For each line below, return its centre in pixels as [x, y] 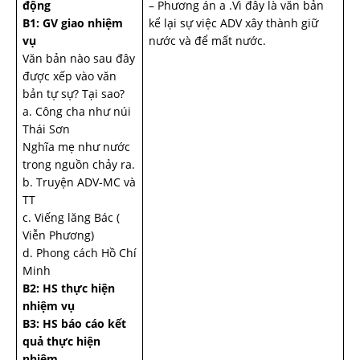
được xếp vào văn [70, 76]
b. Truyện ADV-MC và [79, 182]
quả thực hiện [61, 341]
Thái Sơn [46, 129]
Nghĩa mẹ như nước [76, 147]
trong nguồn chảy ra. [79, 164]
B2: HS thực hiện [69, 288]
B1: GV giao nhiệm [73, 23]
